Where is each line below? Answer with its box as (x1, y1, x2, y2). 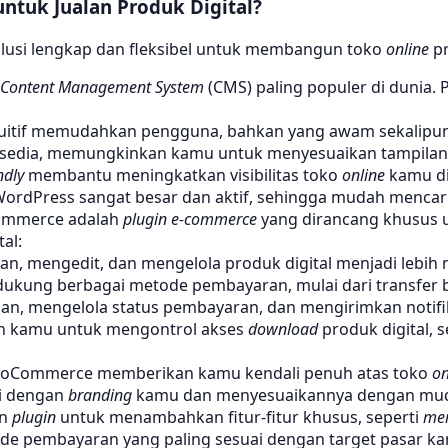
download (248, 318, 318, 341)
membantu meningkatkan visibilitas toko (24, 164, 342, 187)
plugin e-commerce (123, 208, 257, 231)
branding (68, 384, 132, 407)
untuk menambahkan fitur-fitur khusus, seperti (56, 406, 423, 429)
